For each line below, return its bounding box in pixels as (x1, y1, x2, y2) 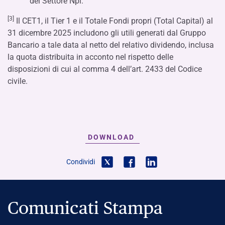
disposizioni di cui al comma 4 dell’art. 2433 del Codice (8, 64, 202, 74)
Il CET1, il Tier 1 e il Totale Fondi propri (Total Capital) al (14, 16, 213, 26)
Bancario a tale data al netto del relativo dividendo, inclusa (8, 40, 214, 50)
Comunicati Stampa (8, 197, 163, 218)
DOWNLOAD (88, 133, 135, 142)
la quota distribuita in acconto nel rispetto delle (8, 52, 173, 62)
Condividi (66, 158, 95, 166)
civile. (8, 76, 28, 86)
